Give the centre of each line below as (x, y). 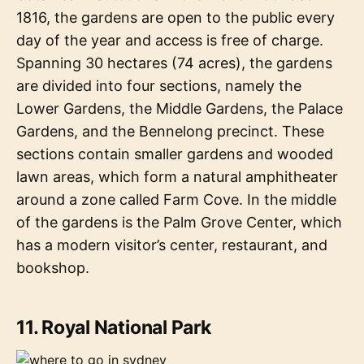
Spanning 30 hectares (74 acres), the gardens (174, 63)
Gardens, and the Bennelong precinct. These (170, 132)
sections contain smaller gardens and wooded (175, 154)
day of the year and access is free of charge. (170, 41)
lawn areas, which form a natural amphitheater (177, 177)
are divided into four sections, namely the (159, 86)
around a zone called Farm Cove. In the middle (176, 200)
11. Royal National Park (114, 328)
